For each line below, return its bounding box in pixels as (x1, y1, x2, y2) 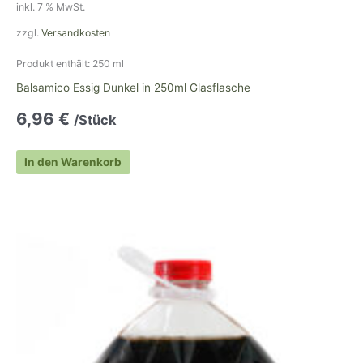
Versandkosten (41, 26, 110, 39)
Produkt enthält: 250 (16, 57, 113, 70)
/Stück (74, 111, 117, 128)
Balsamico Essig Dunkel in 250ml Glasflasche (16, 80, 250, 94)
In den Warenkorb (24, 155, 122, 169)
